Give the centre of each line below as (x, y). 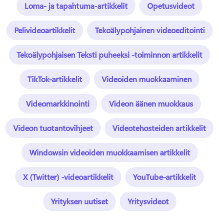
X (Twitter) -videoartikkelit (68, 176)
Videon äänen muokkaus (151, 103)
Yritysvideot (148, 201)
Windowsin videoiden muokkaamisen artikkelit (109, 152)
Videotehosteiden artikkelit (159, 128)
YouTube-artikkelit (164, 176)
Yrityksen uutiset (79, 201)
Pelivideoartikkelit (45, 30)
